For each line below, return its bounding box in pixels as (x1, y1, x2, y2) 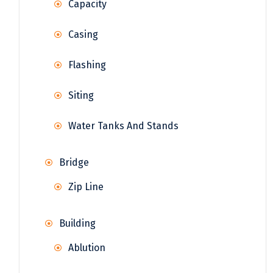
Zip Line (68, 181, 104, 193)
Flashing (68, 59, 106, 71)
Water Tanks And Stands (68, 120, 179, 132)
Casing (68, 29, 98, 41)
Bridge (59, 157, 89, 169)
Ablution (68, 242, 105, 254)
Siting (68, 90, 94, 102)
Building (59, 218, 96, 230)
